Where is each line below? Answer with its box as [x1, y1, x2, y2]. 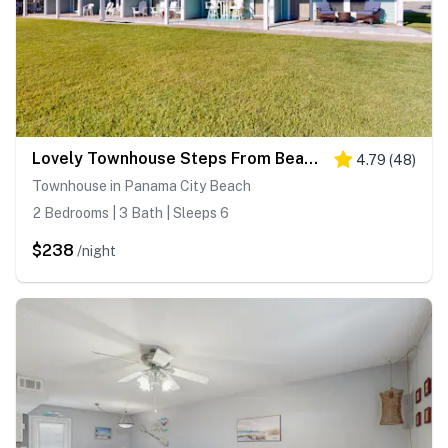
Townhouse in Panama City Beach [32, 178, 251, 195]
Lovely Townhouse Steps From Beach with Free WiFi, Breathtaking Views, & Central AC [304, 149, 318, 169]
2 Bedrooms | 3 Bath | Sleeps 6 [32, 205, 229, 222]
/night [77, 243, 116, 260]
